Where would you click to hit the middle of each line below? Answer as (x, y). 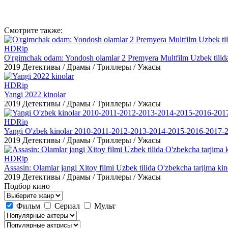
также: (50, 30)
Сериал (67, 206)
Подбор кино (27, 186)
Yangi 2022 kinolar (35, 94)
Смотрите (21, 30)
